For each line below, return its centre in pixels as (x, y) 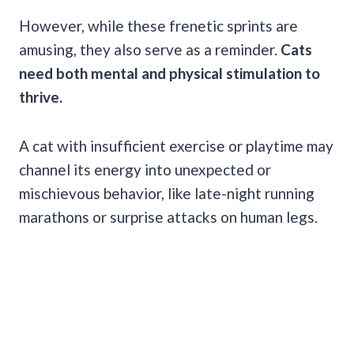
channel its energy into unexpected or (145, 169)
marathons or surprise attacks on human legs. (168, 217)
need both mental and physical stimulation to (169, 73)
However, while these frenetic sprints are (158, 25)
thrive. (42, 96)
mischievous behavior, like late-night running (167, 193)
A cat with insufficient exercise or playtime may (176, 145)
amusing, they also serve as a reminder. (150, 49)
